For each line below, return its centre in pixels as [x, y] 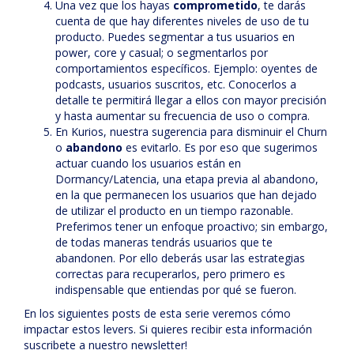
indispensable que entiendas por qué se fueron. [176, 290]
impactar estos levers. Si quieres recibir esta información [168, 329]
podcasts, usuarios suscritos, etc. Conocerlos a [176, 84]
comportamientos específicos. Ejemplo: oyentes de [186, 68]
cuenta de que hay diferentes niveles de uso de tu [182, 21]
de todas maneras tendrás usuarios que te [164, 242]
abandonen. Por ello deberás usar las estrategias [180, 258]
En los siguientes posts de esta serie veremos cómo [157, 313]
